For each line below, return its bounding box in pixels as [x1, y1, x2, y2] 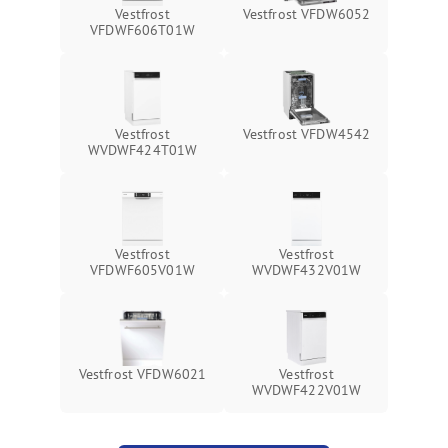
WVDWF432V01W [251, 261, 362, 279]
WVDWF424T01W [87, 141, 198, 159]
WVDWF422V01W [251, 381, 362, 399]
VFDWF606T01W [90, 21, 195, 39]
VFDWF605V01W [90, 261, 195, 279]
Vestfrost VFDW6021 [78, 365, 207, 383]
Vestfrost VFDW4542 [242, 125, 371, 143]
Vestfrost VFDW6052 [242, 5, 371, 23]
